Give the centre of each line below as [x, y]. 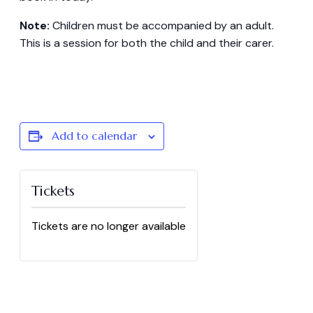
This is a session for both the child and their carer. [147, 43]
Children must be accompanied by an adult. [162, 25]
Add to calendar [94, 135]
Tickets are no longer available [109, 226]
